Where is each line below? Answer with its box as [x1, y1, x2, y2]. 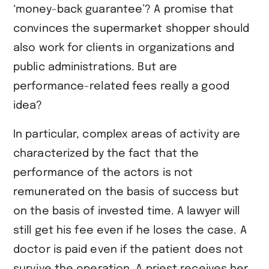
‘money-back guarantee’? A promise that [13, 4, 234, 15]
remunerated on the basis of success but [13, 186, 239, 198]
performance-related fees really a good [13, 80, 229, 92]
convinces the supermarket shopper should [13, 23, 250, 34]
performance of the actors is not [13, 167, 193, 178]
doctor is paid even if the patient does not [13, 244, 244, 255]
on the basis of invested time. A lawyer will [13, 205, 240, 217]
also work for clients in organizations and [13, 42, 235, 53]
